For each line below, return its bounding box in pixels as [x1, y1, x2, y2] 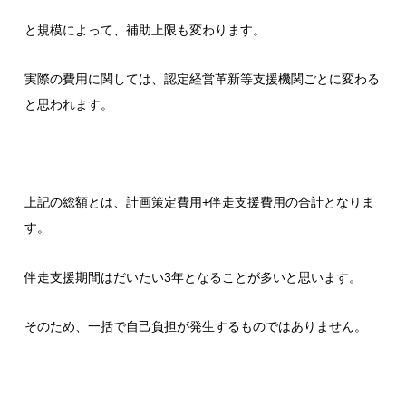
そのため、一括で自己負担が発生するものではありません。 [24, 318, 367, 333]
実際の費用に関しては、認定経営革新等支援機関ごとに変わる [24, 71, 380, 86]
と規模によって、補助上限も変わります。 [24, 22, 266, 37]
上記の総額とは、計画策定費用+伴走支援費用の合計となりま [24, 195, 374, 210]
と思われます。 [24, 96, 113, 111]
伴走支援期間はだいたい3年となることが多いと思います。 [24, 269, 362, 285]
